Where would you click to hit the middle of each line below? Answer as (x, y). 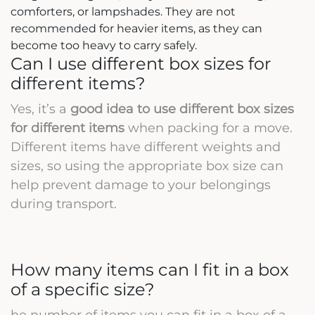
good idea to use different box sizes (182, 108)
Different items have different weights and (146, 146)
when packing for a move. (208, 127)
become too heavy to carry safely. (104, 45)
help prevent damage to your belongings (141, 184)
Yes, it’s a (40, 108)
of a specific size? (83, 289)
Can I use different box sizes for (141, 63)
